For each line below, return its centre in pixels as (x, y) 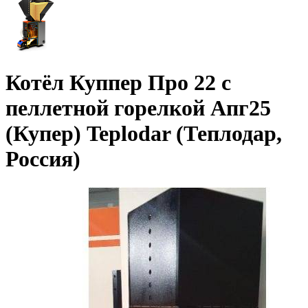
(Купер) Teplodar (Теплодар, (144, 134)
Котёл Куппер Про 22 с (118, 83)
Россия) (43, 159)
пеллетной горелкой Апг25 (138, 108)
